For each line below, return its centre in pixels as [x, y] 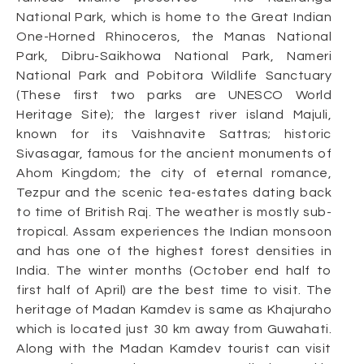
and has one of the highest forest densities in [174, 251]
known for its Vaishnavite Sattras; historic [174, 134]
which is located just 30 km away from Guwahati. [174, 329]
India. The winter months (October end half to [174, 271]
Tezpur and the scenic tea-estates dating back [174, 193]
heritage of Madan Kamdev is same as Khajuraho [174, 310]
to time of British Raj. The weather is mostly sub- [174, 212]
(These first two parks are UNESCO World [174, 95]
